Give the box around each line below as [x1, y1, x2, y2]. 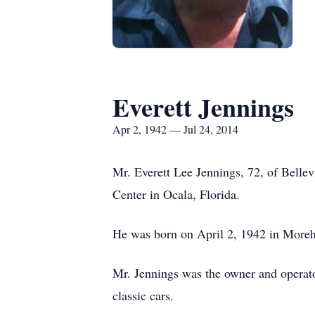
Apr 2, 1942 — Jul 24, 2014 [112, 122, 238, 136]
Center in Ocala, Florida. [112, 186, 240, 202]
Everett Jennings [112, 89, 294, 125]
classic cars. [112, 287, 174, 304]
